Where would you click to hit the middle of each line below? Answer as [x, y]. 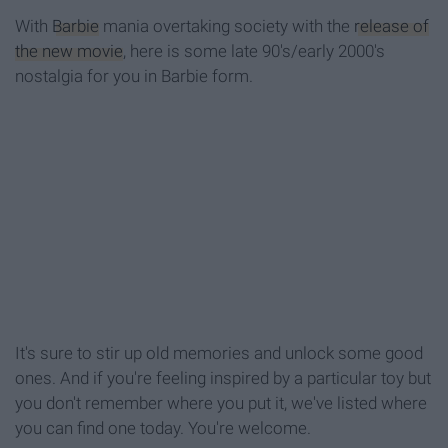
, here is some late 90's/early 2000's [254, 50]
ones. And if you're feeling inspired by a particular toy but [223, 377]
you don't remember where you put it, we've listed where [221, 402]
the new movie [69, 50]
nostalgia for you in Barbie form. [134, 75]
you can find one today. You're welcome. [163, 427]
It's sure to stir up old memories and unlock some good [219, 352]
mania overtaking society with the [226, 25]
